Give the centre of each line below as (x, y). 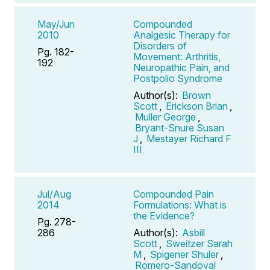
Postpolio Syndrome (178, 78)
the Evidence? (164, 215)
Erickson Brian (197, 106)
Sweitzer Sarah (199, 243)
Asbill (193, 232)
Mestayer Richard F (189, 138)
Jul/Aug (54, 194)
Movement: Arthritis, (177, 56)
